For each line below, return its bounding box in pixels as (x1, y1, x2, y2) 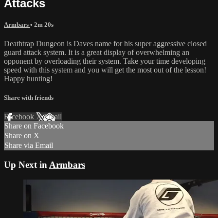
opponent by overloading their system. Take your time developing (4, 56, 205, 65)
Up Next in (4, 160, 49, 170)
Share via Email (4, 141, 53, 150)
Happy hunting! (4, 74, 53, 83)
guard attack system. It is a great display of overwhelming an (4, 48, 189, 56)
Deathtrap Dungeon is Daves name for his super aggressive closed (4, 39, 207, 48)
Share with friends (4, 94, 54, 102)
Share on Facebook (4, 122, 64, 130)
